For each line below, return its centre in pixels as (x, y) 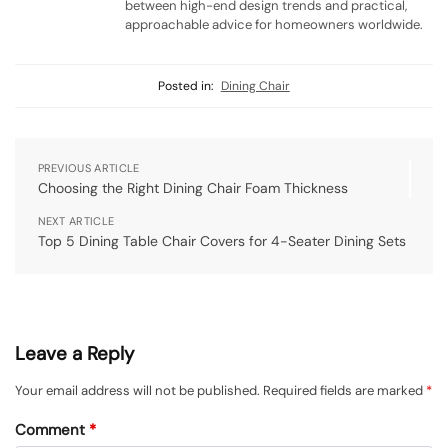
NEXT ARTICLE (76, 221)
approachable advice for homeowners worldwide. (274, 24)
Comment (52, 429)
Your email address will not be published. (137, 391)
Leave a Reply (74, 354)
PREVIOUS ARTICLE (88, 168)
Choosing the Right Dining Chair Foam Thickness (192, 188)
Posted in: (186, 85)
